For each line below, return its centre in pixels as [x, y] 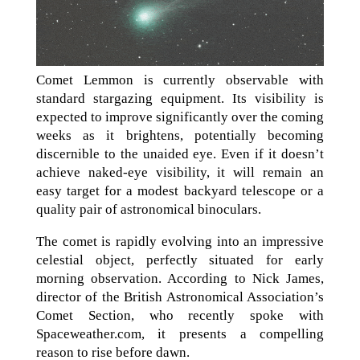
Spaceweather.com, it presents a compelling [180, 334]
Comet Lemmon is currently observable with [180, 80]
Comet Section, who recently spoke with [180, 316]
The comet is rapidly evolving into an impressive [180, 242]
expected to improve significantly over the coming [180, 117]
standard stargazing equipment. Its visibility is [180, 99]
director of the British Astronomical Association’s [180, 297]
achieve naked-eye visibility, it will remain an [180, 173]
